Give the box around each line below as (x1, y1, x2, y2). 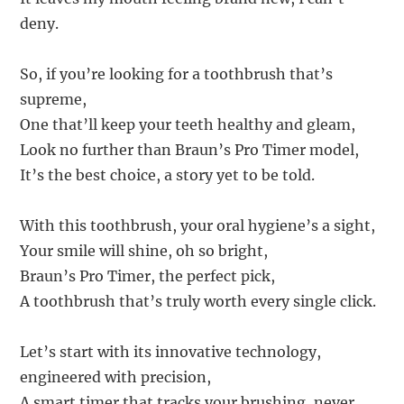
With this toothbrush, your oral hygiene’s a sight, (20, 216, 376, 235)
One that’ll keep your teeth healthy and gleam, (20, 115, 356, 134)
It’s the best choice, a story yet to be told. (20, 166, 316, 185)
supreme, (20, 90, 87, 109)
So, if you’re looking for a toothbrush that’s (20, 65, 334, 84)
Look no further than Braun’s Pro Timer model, (20, 141, 360, 160)
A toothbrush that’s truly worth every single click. (20, 292, 377, 311)
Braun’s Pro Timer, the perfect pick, (20, 267, 276, 286)
